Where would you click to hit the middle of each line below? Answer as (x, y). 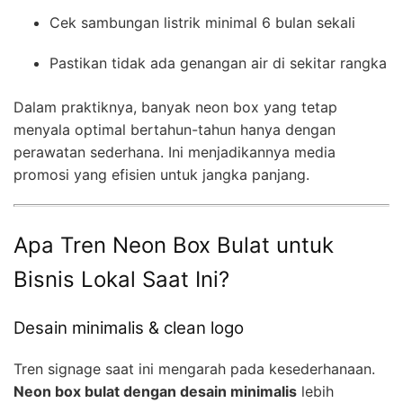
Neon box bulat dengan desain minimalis (155, 391)
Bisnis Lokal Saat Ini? (121, 280)
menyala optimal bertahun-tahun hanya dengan (175, 130)
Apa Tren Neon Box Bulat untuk (174, 246)
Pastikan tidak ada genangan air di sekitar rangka (218, 63)
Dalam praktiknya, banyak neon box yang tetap (175, 107)
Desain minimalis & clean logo (129, 327)
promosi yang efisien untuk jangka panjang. (161, 175)
